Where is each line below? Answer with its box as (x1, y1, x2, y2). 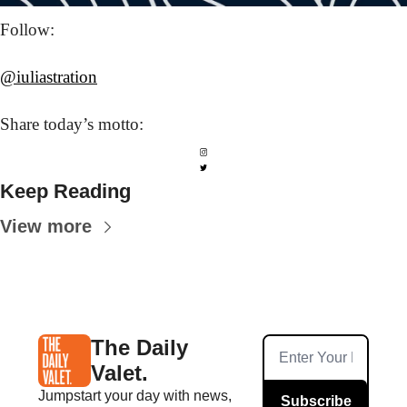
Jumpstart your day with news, (38, 388, 232, 404)
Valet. (91, 361, 148, 386)
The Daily (91, 335, 188, 361)
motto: (94, 114, 144, 134)
